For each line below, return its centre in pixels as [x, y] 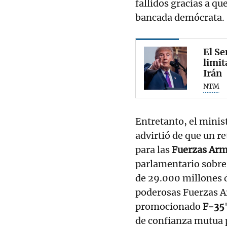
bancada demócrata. [180, 17]
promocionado [169, 206]
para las [154, 149]
